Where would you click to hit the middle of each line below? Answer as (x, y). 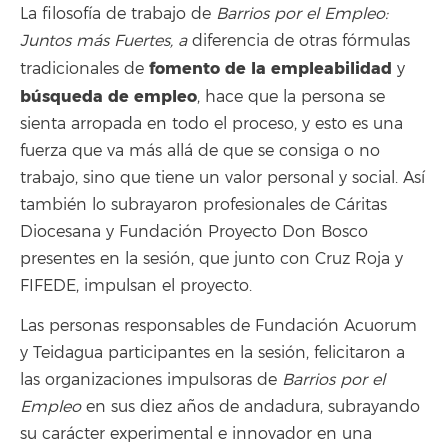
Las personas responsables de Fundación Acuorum (218, 326)
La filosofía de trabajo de (115, 13)
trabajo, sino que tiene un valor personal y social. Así (222, 177)
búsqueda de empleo (108, 96)
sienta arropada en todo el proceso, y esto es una (211, 123)
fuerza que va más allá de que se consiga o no (200, 150)
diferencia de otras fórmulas (301, 40)
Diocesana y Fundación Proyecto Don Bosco (194, 231)
